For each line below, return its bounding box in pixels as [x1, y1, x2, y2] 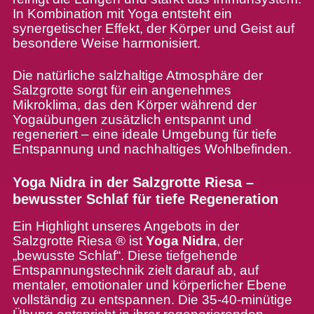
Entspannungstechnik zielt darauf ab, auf [12, 263, 259, 278]
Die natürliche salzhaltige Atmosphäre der [12, 68, 263, 83]
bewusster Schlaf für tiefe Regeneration [12, 191, 278, 207]
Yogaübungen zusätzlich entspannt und [12, 112, 252, 128]
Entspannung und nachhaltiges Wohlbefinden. [12, 142, 292, 157]
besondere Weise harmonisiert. [12, 36, 200, 51]
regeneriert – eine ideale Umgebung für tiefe [12, 127, 277, 142]
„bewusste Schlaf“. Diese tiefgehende [12, 248, 238, 264]
